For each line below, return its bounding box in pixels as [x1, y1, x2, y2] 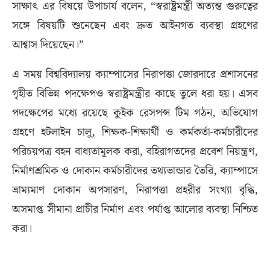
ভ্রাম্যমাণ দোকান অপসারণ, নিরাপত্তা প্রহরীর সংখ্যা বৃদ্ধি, [12, 181, 258, 199]
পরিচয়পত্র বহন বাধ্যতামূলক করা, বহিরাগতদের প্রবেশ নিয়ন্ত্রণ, [12, 143, 258, 161]
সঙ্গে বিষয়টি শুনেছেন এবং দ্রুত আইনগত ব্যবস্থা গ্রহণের [12, 17, 258, 35]
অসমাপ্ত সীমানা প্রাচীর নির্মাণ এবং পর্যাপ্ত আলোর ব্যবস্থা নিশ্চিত [12, 201, 258, 219]
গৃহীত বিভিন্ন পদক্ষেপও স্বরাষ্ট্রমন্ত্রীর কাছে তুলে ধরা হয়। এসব [12, 85, 258, 103]
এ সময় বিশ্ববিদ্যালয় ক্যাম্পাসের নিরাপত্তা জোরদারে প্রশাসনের [12, 66, 258, 84]
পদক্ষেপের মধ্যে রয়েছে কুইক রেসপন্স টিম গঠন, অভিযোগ [12, 104, 258, 122]
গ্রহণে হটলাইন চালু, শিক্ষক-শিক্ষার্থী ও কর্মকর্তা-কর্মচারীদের [12, 124, 258, 142]
